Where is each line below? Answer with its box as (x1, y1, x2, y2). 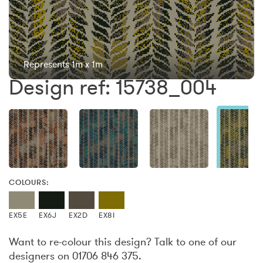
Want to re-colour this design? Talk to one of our (9, 235, 237, 248)
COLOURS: (9, 177, 49, 187)
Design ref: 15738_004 (9, 74, 217, 100)
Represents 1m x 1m (23, 58, 103, 70)
